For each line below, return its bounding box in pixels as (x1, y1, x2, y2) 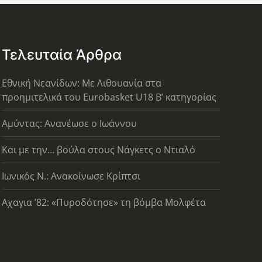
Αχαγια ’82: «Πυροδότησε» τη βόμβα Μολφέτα (1, 195, 206, 209)
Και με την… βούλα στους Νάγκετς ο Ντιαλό (1, 143, 195, 156)
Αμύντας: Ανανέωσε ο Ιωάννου (1, 116, 137, 130)
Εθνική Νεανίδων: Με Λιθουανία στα (1, 76, 161, 89)
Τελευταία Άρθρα (1, 46, 122, 63)
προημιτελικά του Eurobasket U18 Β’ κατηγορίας (1, 90, 216, 104)
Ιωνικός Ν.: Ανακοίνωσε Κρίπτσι (1, 169, 140, 182)
